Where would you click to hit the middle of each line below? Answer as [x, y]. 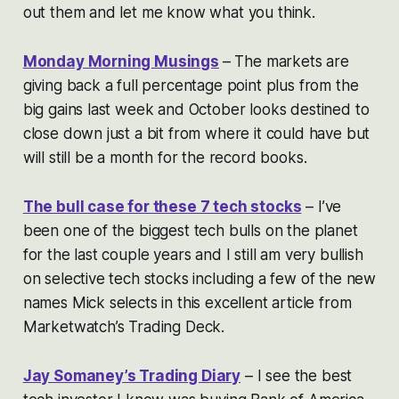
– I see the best [297, 375]
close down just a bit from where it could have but [196, 133]
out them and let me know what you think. [169, 12]
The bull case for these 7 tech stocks [162, 206]
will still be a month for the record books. [165, 157]
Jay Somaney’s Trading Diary [132, 375]
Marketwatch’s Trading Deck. [124, 326]
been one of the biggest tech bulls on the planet [190, 230]
